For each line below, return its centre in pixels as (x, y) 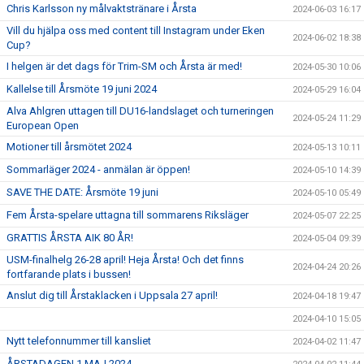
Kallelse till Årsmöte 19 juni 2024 (82, 89)
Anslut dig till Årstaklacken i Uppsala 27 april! (112, 295)
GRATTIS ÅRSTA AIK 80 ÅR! (70, 238)
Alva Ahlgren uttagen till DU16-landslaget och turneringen (140, 111)
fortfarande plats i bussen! (69, 274)
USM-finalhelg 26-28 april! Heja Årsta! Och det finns (125, 260)
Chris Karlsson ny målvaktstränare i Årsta (102, 9)
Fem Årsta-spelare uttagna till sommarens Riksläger (128, 215)
